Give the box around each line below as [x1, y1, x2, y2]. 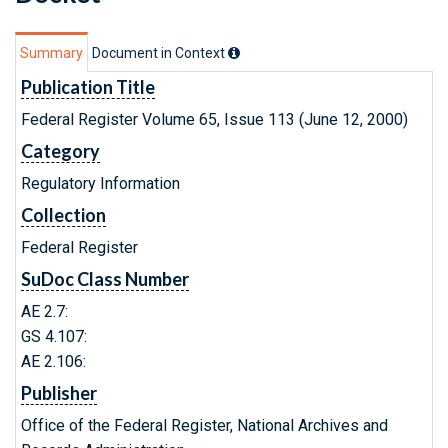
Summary [20, 45, 83, 61]
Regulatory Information [21, 174, 180, 193]
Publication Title [21, 76, 155, 98]
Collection [21, 204, 106, 226]
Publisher [21, 382, 97, 404]
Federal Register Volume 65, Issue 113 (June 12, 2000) [21, 110, 408, 129]
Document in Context [92, 45, 228, 61]
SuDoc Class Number [21, 268, 189, 290]
